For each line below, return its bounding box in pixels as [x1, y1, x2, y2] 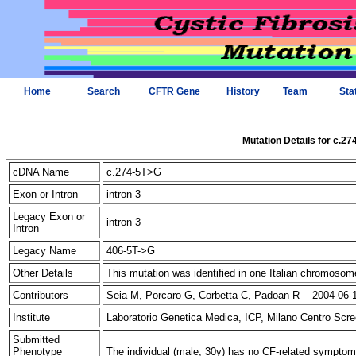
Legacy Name [13, 245, 76, 257]
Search [87, 86, 120, 97]
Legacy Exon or [13, 211, 85, 222]
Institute [13, 311, 50, 323]
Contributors [13, 289, 68, 301]
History [226, 86, 260, 97]
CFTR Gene [148, 86, 200, 97]
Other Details [13, 267, 73, 279]
